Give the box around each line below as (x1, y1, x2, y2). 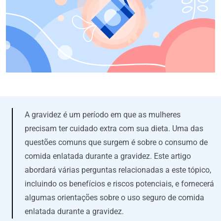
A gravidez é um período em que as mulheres (25, 110, 181, 119)
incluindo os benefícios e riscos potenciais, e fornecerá (25, 179, 214, 188)
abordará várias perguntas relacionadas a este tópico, (25, 165, 211, 175)
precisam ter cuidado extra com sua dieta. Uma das (25, 123, 203, 133)
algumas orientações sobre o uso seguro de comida (25, 192, 204, 202)
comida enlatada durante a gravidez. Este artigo (25, 151, 191, 161)
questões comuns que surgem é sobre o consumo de (25, 137, 208, 147)
